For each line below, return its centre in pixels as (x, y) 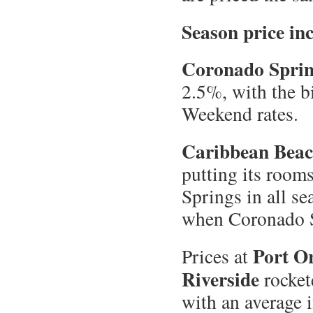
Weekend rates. (240, 114)
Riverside (220, 279)
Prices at (217, 256)
